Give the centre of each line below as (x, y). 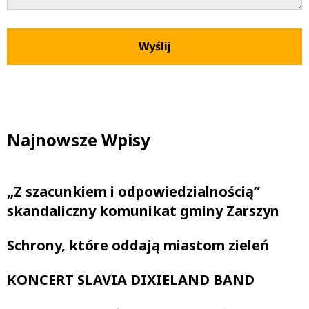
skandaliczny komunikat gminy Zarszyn (143, 210)
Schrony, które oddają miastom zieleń (138, 245)
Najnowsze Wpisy (79, 139)
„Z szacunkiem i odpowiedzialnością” (133, 191)
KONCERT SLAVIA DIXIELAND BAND (131, 279)
